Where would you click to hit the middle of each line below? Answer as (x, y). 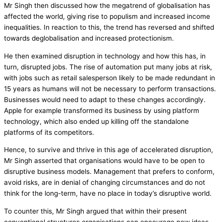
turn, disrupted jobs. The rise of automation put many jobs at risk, (108, 67)
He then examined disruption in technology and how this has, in (105, 56)
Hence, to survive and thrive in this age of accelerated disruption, (109, 150)
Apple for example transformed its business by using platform (102, 110)
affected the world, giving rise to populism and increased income (107, 16)
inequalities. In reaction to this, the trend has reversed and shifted (109, 27)
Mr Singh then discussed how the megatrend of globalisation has (107, 5)
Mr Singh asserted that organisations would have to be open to (104, 161)
